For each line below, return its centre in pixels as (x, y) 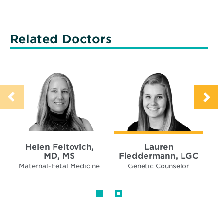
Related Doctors (61, 39)
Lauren (159, 147)
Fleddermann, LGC (159, 155)
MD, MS (59, 155)
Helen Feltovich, (59, 147)
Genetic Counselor (159, 166)
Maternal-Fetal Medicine (59, 166)
